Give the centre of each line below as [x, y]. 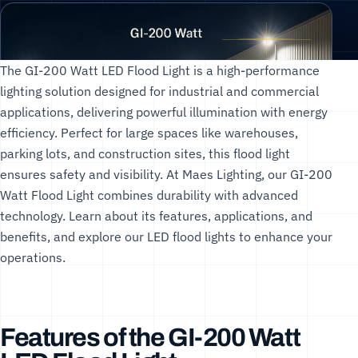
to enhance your [284, 236]
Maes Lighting [222, 174]
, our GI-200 [297, 174]
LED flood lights [191, 236]
